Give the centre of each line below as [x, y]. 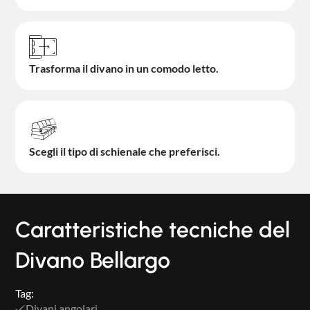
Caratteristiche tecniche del [153, 230]
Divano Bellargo [93, 261]
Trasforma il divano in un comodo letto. [124, 69]
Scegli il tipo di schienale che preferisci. [125, 152]
